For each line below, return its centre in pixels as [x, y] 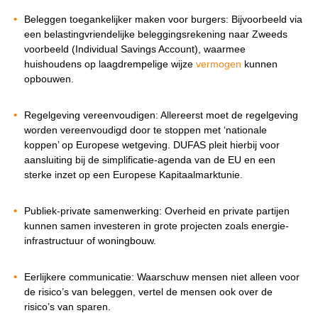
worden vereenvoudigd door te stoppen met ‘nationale [146, 130]
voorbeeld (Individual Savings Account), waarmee [135, 49]
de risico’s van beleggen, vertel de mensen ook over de [148, 291]
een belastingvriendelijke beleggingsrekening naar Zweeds [156, 34]
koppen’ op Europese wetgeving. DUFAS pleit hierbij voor [152, 144]
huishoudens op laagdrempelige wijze [110, 64]
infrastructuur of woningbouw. [90, 240]
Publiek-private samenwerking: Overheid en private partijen [157, 210]
